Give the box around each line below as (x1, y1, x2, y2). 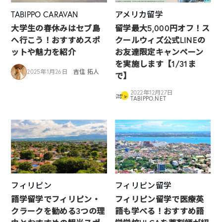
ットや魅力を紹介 (11, 47, 76, 57)
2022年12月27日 (130, 89, 173, 97)
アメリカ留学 (115, 9, 163, 20)
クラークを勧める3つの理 (11, 206, 105, 217)
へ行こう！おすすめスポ (11, 35, 100, 46)
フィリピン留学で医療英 (115, 194, 204, 205)
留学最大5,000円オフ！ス (115, 23, 210, 34)
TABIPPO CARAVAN (11, 9, 78, 20)
